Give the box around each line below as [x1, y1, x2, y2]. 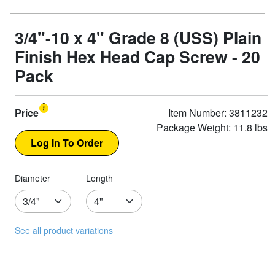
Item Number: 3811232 [168, 106, 268, 120]
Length [86, 172, 113, 184]
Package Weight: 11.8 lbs [157, 120, 268, 134]
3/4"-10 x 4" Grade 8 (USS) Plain [15, 26, 261, 49]
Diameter [15, 172, 50, 184]
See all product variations [15, 224, 113, 236]
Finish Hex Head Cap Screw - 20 [15, 45, 260, 68]
